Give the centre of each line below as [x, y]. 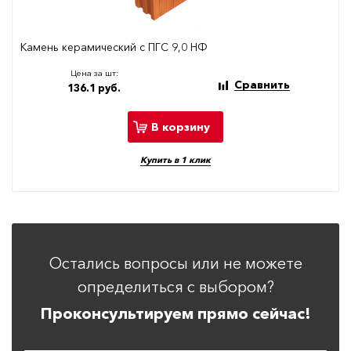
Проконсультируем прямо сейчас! [175, 314]
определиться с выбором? [175, 287]
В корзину [181, 127]
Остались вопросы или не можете [175, 264]
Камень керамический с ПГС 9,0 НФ [114, 47]
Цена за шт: [94, 73]
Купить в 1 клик [175, 160]
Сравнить [262, 85]
